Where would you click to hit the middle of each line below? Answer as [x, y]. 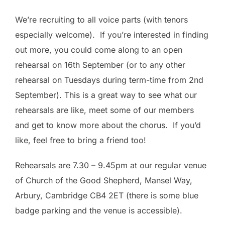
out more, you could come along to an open [99, 50]
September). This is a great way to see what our [106, 95]
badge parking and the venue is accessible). [99, 210]
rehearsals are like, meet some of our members [104, 110]
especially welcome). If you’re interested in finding [112, 35]
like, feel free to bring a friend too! [81, 140]
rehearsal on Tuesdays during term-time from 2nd [109, 80]
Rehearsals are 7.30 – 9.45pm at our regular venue [111, 165]
